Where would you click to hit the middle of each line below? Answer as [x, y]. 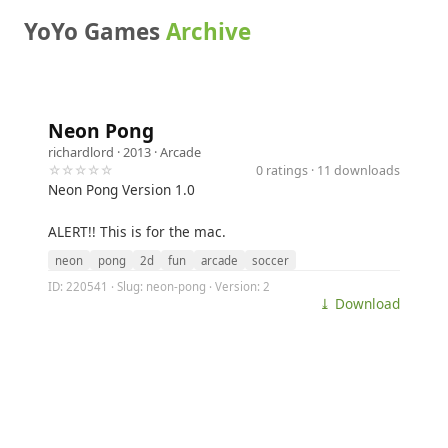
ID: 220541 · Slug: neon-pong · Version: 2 [159, 286]
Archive [208, 31]
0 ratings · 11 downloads [328, 170]
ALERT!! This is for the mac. [137, 231]
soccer [271, 260]
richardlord [81, 152]
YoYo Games [95, 31]
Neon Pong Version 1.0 [121, 189]
